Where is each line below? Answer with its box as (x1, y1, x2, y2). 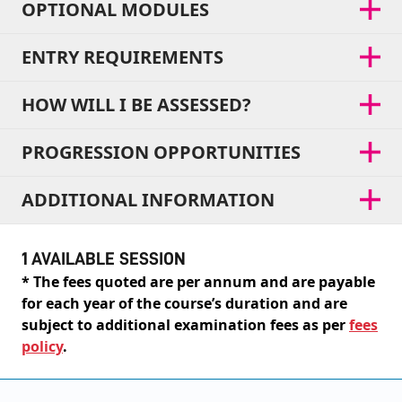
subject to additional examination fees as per (22, 314, 349, 335)
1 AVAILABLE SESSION (22, 249, 186, 267)
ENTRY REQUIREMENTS (22, 44, 223, 69)
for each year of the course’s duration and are (22, 293, 347, 313)
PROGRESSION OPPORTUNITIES (22, 139, 301, 164)
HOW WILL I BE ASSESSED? (22, 92, 251, 117)
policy (22, 336, 63, 356)
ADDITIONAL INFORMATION (22, 187, 275, 212)
